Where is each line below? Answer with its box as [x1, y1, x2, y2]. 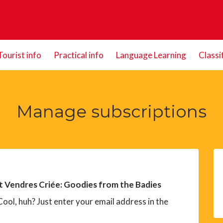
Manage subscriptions [16, 101, 207, 122]
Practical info [53, 50, 104, 60]
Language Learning [115, 50, 186, 60]
